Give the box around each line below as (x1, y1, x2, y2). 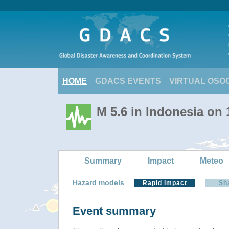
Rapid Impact (142, 179, 187, 187)
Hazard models (73, 178, 124, 187)
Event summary (73, 204, 156, 217)
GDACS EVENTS (95, 77, 161, 85)
